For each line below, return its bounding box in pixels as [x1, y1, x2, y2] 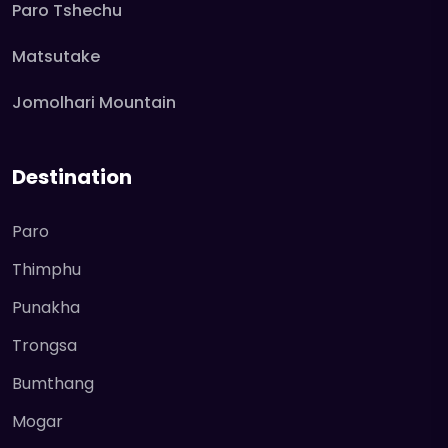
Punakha [12, 296, 80, 319]
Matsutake [12, 45, 100, 68]
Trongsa [12, 334, 77, 357]
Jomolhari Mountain [12, 91, 176, 114]
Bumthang [12, 372, 94, 395]
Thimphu [12, 258, 81, 281]
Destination [12, 163, 132, 191]
